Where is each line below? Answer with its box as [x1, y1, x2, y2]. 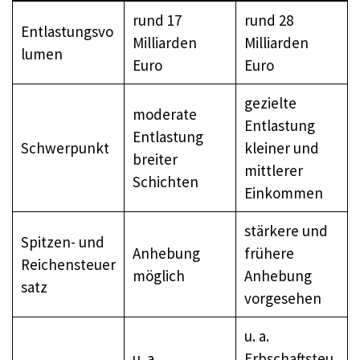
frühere [243, 243, 294, 263]
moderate [132, 104, 197, 124]
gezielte [243, 92, 297, 112]
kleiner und [243, 137, 319, 157]
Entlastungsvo [20, 21, 113, 41]
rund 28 [243, 10, 293, 30]
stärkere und [243, 220, 328, 240]
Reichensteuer [20, 254, 116, 274]
